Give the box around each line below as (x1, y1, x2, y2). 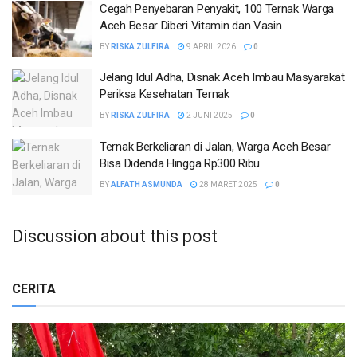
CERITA (12, 280, 56, 296)
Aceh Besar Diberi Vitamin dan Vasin (100, 18, 282, 33)
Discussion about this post (12, 226, 218, 246)
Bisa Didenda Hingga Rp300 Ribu (100, 155, 260, 171)
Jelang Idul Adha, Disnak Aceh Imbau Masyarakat (100, 70, 345, 85)
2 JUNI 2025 (185, 111, 233, 120)
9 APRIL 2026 (185, 41, 236, 51)
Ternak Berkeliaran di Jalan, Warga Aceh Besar (100, 139, 331, 154)
